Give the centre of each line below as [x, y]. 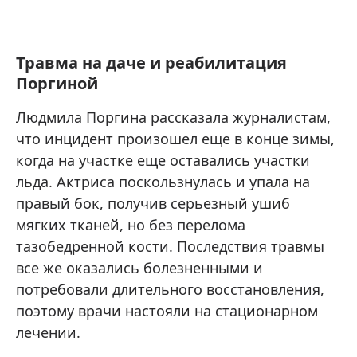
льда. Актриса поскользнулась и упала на [163, 182]
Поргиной [57, 84]
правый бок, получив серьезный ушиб [153, 204]
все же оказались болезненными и [139, 268]
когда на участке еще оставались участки [163, 161]
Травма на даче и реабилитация [151, 63]
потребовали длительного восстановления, [170, 290]
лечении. [48, 333]
